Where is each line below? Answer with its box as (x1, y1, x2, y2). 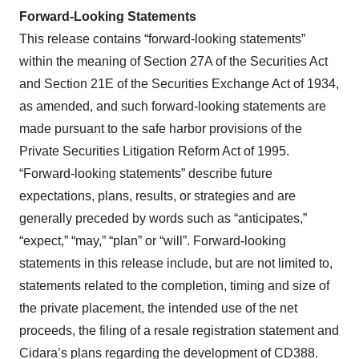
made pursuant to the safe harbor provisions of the (19, 121, 302, 135)
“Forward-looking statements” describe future (19, 166, 272, 180)
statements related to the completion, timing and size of (19, 278, 329, 292)
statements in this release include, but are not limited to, (19, 256, 333, 270)
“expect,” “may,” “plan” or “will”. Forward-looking (19, 233, 286, 248)
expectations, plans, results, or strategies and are (19, 188, 296, 203)
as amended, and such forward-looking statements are (19, 99, 326, 113)
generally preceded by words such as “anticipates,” (19, 211, 307, 225)
